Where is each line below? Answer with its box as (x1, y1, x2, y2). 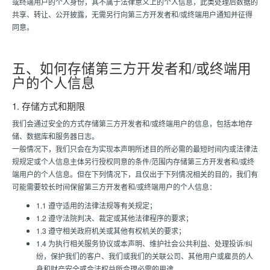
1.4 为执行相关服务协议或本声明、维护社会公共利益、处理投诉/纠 (36, 238, 253, 248)
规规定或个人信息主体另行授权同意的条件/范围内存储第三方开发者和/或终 (12, 156, 254, 166)
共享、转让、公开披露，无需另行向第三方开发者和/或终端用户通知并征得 (12, 9, 253, 19)
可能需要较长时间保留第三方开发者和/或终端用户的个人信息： (12, 181, 216, 192)
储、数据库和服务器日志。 (12, 131, 99, 141)
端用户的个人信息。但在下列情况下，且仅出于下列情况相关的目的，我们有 (12, 169, 258, 179)
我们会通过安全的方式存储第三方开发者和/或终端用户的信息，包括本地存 (12, 118, 253, 128)
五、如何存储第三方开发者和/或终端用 (12, 58, 251, 77)
